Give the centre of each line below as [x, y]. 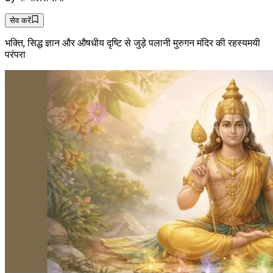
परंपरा [15, 54]
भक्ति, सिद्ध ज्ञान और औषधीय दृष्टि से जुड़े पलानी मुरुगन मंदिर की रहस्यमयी [133, 43]
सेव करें [20, 20]
